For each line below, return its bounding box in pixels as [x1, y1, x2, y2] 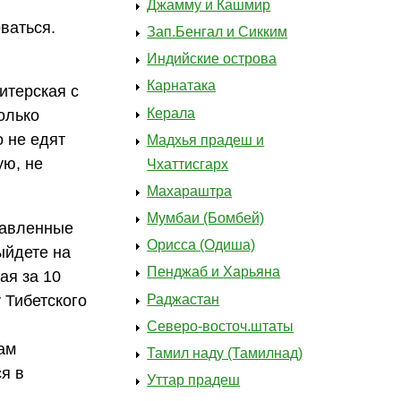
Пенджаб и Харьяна [147, 264, 281, 280]
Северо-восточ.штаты [147, 318, 294, 334]
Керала [147, 105, 196, 121]
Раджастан [147, 291, 220, 307]
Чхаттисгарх [147, 156, 229, 172]
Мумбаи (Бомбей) [147, 210, 265, 226]
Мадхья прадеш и [147, 132, 265, 148]
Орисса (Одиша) [147, 237, 256, 253]
